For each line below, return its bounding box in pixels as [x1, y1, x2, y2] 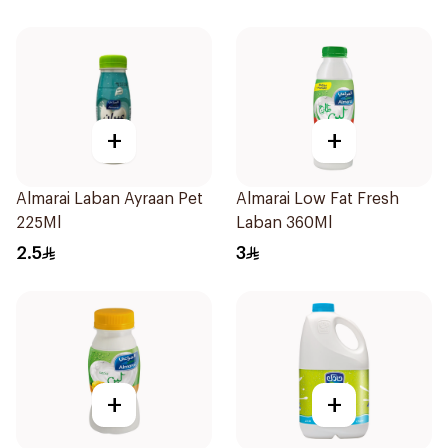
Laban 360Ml [236, 215, 332, 231]
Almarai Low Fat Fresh [236, 191, 399, 207]
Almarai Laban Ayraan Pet [16, 191, 203, 207]
